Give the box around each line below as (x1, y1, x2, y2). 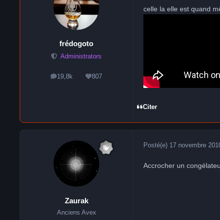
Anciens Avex (56, 209, 96, 216)
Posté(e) (143, 141, 169, 149)
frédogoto (59, 39, 93, 48)
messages (61, 75, 91, 82)
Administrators (60, 53, 102, 60)
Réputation (93, 75, 124, 82)
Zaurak (64, 196, 88, 205)
